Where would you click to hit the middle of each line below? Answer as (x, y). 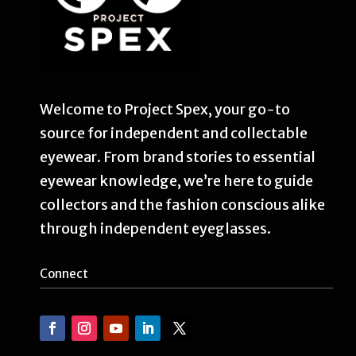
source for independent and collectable (174, 133)
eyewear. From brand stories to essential (178, 157)
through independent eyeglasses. (155, 228)
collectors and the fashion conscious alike (182, 204)
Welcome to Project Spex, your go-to (165, 109)
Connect (64, 273)
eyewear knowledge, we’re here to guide (176, 180)
